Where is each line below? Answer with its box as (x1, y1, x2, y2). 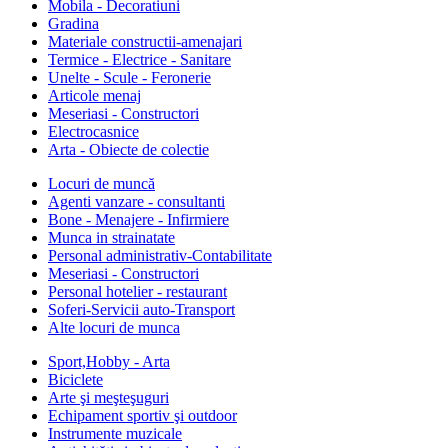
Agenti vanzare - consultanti (48, 193, 225, 211)
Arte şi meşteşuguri (48, 389, 169, 407)
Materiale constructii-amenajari (48, 33, 242, 51)
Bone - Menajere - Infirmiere (48, 211, 229, 229)
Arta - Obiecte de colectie (48, 141, 209, 159)
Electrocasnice (48, 123, 139, 141)
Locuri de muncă (48, 175, 155, 193)
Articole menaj (48, 87, 141, 105)
